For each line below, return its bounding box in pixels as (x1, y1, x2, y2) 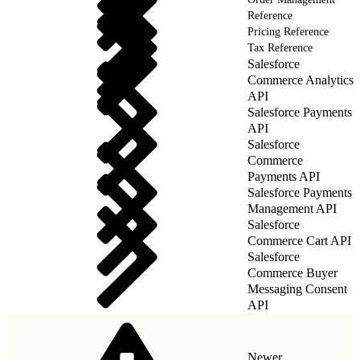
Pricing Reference (247, 25, 329, 38)
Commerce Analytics (247, 72, 354, 87)
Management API (247, 201, 337, 215)
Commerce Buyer (247, 265, 337, 280)
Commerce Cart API (247, 233, 351, 247)
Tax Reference (247, 41, 313, 54)
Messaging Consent (247, 281, 347, 296)
